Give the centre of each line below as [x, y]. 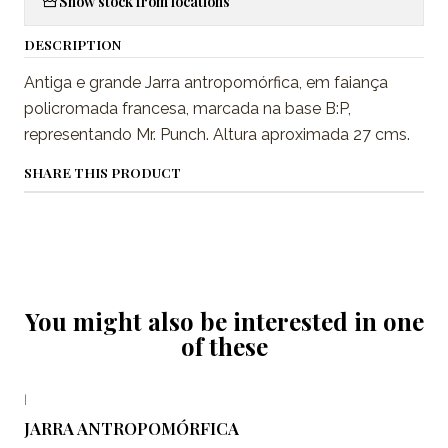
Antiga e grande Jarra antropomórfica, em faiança [206, 83]
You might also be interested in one [224, 321]
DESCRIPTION [72, 44]
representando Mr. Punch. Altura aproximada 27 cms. [219, 135]
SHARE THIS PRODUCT [102, 172]
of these [224, 346]
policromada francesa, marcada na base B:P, [187, 109]
